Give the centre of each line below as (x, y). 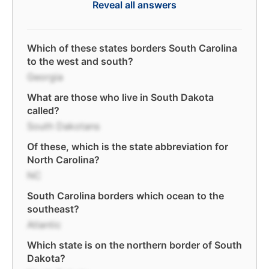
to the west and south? (80, 61)
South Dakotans (63, 126)
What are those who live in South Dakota (120, 97)
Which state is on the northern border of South (134, 245)
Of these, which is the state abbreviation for (128, 147)
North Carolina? (63, 160)
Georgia (45, 77)
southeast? (53, 209)
